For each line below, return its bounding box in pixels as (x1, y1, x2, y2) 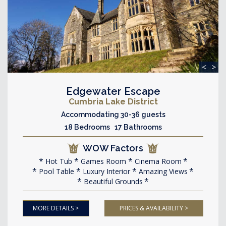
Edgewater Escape (66, 85, 160, 97)
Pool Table (37, 166, 74, 176)
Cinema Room (132, 156, 182, 166)
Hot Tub (43, 156, 72, 166)
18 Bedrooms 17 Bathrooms (64, 123, 162, 131)
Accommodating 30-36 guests (61, 110, 165, 119)
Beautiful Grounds (82, 177, 143, 186)
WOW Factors (83, 143, 143, 153)
